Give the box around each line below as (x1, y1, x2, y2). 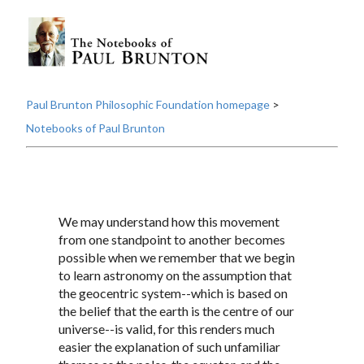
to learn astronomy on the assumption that (58, 267, 292, 284)
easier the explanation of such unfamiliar (58, 339, 280, 355)
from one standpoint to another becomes (58, 232, 285, 248)
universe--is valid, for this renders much (58, 321, 275, 337)
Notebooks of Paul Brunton (26, 121, 165, 136)
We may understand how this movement (58, 214, 279, 230)
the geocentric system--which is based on (58, 285, 288, 301)
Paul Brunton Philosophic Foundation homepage (26, 97, 270, 112)
